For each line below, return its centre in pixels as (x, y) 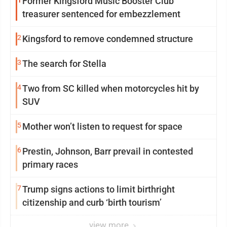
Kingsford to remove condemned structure (108, 39)
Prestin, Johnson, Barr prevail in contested (108, 152)
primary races (50, 165)
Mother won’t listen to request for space (102, 127)
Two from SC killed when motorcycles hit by (111, 89)
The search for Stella (64, 64)
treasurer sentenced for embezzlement (101, 14)
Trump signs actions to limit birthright (99, 190)
